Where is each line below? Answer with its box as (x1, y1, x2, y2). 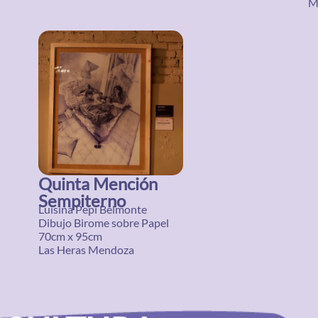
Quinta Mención (38, 173, 158, 194)
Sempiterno (38, 190, 126, 211)
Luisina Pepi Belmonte (38, 202, 147, 216)
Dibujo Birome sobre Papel (38, 216, 169, 229)
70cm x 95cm (38, 229, 102, 243)
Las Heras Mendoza (38, 243, 134, 256)
